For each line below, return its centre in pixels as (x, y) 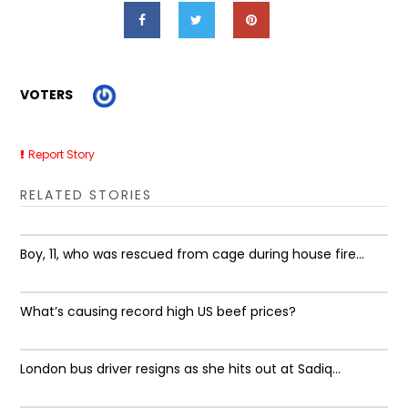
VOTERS (47, 95)
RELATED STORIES (87, 194)
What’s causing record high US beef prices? (158, 311)
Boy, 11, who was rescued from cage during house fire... (193, 254)
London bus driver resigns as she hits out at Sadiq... (181, 368)
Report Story (62, 154)
